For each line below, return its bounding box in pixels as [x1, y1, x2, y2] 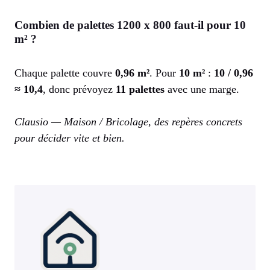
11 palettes [116, 83, 165, 96]
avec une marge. [165, 83, 239, 96]
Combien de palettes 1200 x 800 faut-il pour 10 [14, 19, 246, 32]
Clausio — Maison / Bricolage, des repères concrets [14, 116, 242, 128]
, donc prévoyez [43, 83, 116, 96]
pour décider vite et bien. [14, 132, 125, 145]
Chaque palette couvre [14, 67, 115, 80]
